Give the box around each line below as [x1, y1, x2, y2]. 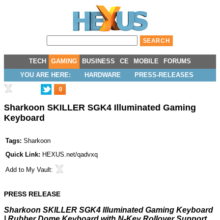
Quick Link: [5, 151, 42, 159]
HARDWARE [84, 71, 121, 79]
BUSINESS [82, 57, 115, 65]
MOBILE [134, 57, 159, 65]
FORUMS [164, 57, 191, 65]
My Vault [26, 166, 51, 174]
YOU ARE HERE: [20, 71, 71, 79]
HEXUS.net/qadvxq [42, 151, 98, 159]
